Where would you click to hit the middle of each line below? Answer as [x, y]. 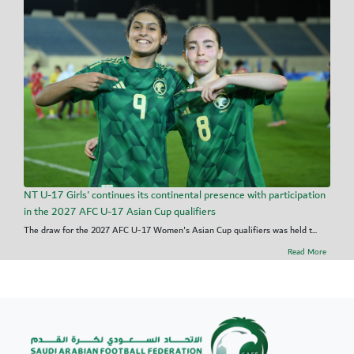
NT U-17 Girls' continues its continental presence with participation [175, 196]
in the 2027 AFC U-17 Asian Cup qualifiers [120, 212]
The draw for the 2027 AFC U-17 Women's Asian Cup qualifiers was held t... [170, 231]
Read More [307, 252]
